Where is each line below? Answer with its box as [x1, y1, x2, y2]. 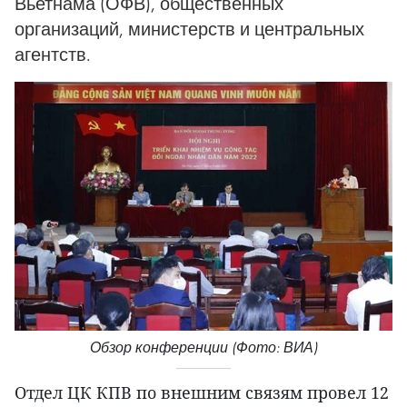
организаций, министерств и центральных [15, 17, 364, 40]
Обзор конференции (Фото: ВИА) [89, 339, 318, 357]
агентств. [15, 43, 91, 65]
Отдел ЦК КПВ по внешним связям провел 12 [15, 382, 389, 404]
